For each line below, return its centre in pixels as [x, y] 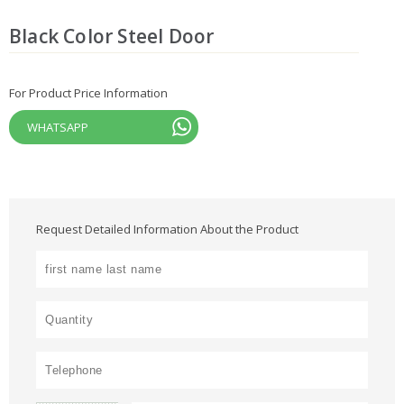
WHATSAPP [58, 128]
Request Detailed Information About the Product [167, 230]
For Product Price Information [88, 93]
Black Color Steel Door [112, 37]
